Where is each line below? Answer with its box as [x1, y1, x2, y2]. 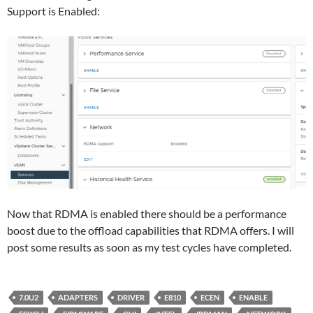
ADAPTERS [58, 292, 98, 302]
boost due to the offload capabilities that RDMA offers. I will [7, 223, 294, 237]
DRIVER [117, 292, 145, 302]
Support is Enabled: [7, 3, 100, 17]
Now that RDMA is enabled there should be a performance [7, 206, 286, 220]
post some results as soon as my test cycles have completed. [7, 240, 291, 254]
